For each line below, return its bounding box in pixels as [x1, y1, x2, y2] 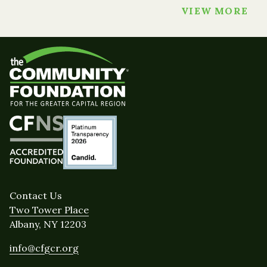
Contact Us [10, 189, 62, 201]
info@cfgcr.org [10, 241, 79, 254]
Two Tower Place [10, 203, 89, 216]
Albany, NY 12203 [10, 218, 86, 230]
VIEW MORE [181, 5, 248, 17]
